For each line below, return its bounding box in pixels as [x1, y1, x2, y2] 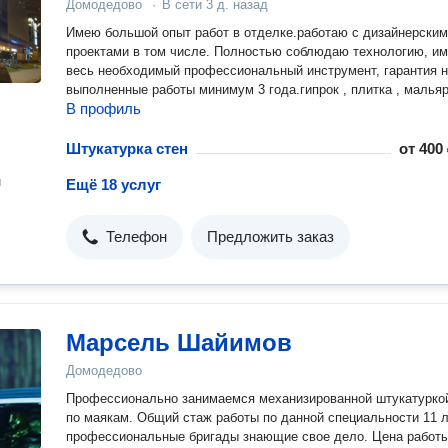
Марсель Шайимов [66, 329, 292, 356]
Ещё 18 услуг [66, 176, 161, 193]
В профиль [66, 100, 141, 117]
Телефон [106, 228, 167, 245]
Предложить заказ [207, 228, 334, 245]
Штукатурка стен [66, 140, 188, 157]
